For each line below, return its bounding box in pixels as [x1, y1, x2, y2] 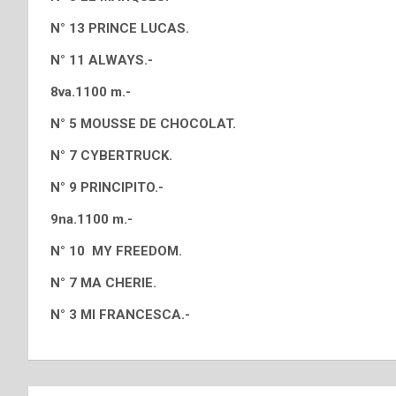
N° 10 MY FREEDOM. [50, 243, 182, 259]
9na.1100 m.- [50, 211, 133, 227]
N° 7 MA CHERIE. [50, 275, 156, 291]
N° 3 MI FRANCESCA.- [50, 307, 190, 323]
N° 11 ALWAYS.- [50, 52, 153, 68]
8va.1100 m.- [50, 84, 131, 100]
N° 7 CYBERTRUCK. [50, 148, 172, 164]
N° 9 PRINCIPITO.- [50, 179, 164, 195]
